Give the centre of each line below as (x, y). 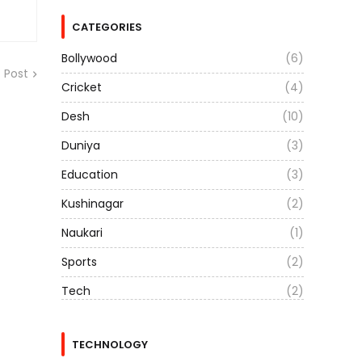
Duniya (81, 145)
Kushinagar (93, 204)
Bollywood (89, 58)
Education (90, 175)
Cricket (82, 87)
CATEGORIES (107, 27)
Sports (79, 262)
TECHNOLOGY (110, 344)
